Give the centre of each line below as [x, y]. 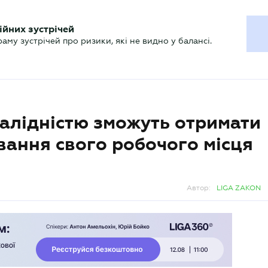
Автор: [199, 188]
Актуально [47, 39]
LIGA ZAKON [239, 188]
